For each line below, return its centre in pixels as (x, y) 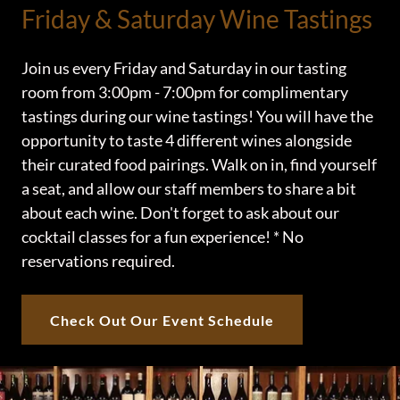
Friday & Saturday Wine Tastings (197, 19)
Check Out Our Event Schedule (162, 320)
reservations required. (98, 261)
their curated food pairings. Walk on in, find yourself (199, 165)
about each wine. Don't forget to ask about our (180, 213)
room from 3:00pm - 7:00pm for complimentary (185, 92)
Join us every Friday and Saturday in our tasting (184, 68)
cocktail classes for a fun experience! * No (162, 237)
